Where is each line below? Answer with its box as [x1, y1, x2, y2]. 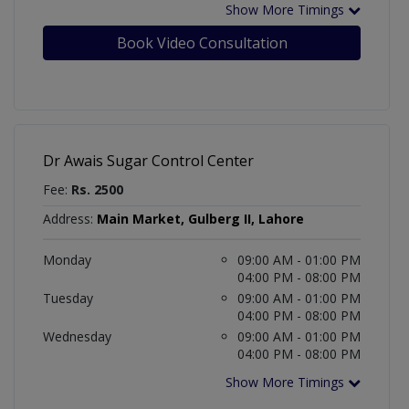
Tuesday [43, 289, 93, 308]
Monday [43, 251, 91, 269]
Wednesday [43, 328, 111, 346]
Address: [43, 210, 93, 228]
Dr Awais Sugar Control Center [43, 151, 254, 172]
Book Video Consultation [116, 33, 288, 54]
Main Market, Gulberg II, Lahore [97, 210, 304, 228]
